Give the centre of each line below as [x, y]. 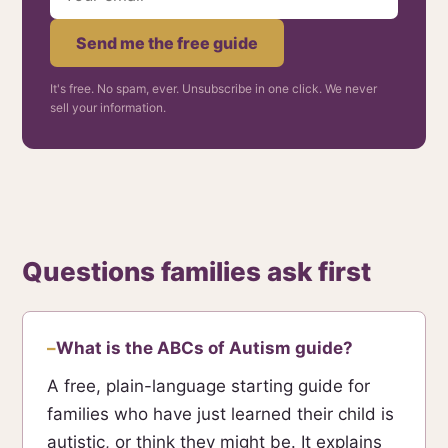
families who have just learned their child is [220, 414]
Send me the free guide [167, 43]
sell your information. [108, 107]
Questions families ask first [196, 271]
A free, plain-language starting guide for [208, 386]
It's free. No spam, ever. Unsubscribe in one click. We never [213, 88]
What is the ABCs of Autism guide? [204, 348]
